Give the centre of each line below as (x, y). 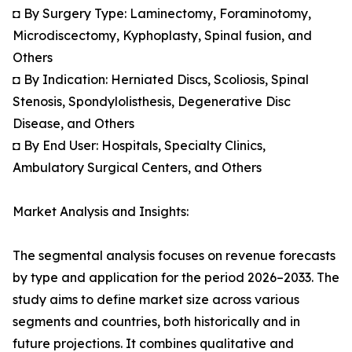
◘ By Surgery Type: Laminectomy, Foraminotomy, (162, 14)
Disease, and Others (73, 124)
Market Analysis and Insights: (101, 212)
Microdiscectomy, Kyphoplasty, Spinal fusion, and (162, 36)
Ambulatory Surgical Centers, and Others (137, 168)
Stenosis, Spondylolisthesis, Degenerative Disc (152, 102)
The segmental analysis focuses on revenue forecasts (174, 256)
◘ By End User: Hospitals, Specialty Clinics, (139, 146)
